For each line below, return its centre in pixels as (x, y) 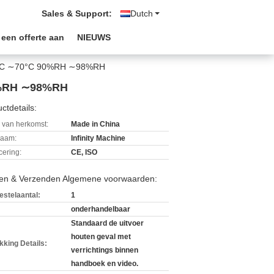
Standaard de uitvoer (107, 223)
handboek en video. (105, 264)
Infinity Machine (98, 138)
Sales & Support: (77, 13)
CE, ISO (84, 152)
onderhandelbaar (101, 209)
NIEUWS (94, 37)
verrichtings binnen (105, 250)
